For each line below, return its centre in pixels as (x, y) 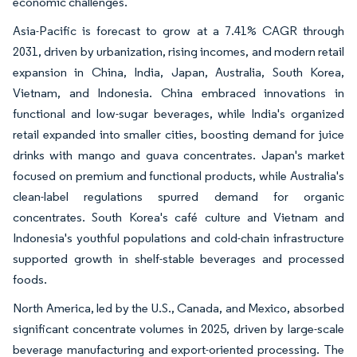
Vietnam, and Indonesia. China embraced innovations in (178, 92)
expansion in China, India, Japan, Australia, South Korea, (178, 72)
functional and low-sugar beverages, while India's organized (178, 113)
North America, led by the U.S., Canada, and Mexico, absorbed (178, 308)
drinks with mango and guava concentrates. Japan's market (178, 155)
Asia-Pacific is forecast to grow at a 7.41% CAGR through (178, 30)
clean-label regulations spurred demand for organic (178, 196)
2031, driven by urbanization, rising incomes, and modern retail (178, 51)
